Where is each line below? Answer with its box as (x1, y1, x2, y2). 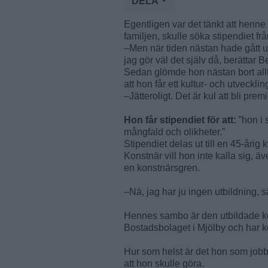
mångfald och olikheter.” (124, 127, 225, 138)
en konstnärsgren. (124, 163, 200, 173)
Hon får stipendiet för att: (124, 115, 236, 126)
